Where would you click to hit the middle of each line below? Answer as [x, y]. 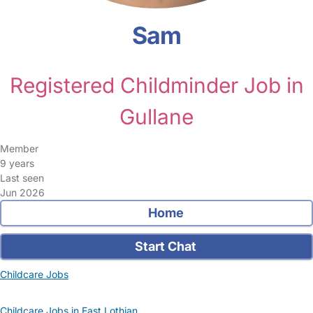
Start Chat [165, 246]
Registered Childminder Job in [156, 85]
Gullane [156, 117]
